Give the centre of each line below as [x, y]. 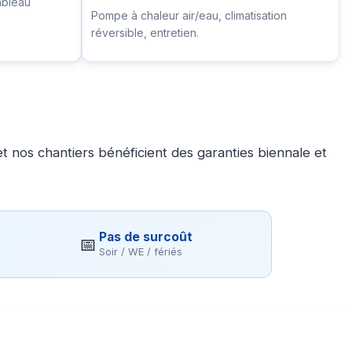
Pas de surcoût [146, 236]
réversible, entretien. [145, 33]
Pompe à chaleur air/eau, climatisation [189, 16]
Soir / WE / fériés [141, 251]
